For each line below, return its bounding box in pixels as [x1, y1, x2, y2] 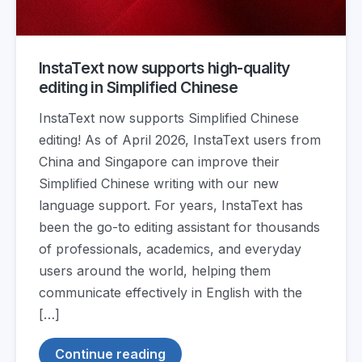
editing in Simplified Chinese [39, 78, 238, 98]
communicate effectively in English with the [39, 284, 302, 301]
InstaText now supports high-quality [39, 58, 290, 78]
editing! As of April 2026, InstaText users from [39, 131, 321, 148]
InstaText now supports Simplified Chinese [39, 109, 299, 126]
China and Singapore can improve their [39, 153, 280, 170]
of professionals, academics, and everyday [39, 240, 301, 257]
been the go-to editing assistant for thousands [39, 218, 320, 235]
